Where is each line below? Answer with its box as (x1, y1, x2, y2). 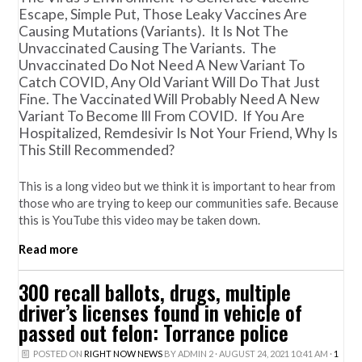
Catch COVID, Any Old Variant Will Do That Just (19, 74, 321, 91)
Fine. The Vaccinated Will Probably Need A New (19, 90, 320, 108)
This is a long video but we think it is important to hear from (19, 178, 336, 193)
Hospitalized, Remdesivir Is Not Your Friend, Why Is (19, 124, 339, 142)
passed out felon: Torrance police (19, 318, 289, 347)
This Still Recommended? (19, 141, 175, 159)
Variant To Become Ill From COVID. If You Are (19, 107, 305, 125)
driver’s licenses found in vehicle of (19, 297, 303, 327)
